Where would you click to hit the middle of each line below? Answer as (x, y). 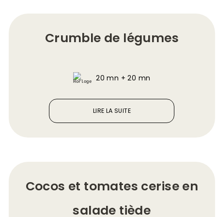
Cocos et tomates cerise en (112, 186)
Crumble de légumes (112, 38)
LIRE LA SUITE (112, 111)
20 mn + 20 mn (123, 78)
